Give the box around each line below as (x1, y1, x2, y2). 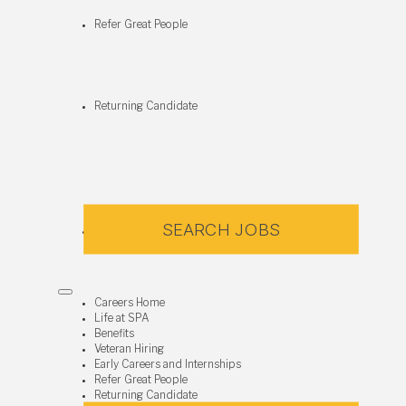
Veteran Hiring (94, 342, 164, 356)
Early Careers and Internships (94, 357, 241, 372)
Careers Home (94, 295, 165, 310)
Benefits (94, 326, 134, 341)
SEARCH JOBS (162, 219, 280, 240)
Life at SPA (94, 311, 150, 325)
